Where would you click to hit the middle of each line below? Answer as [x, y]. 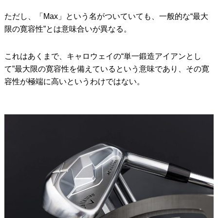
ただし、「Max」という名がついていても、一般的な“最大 [106, 16]
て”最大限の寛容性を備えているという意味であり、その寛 [107, 69]
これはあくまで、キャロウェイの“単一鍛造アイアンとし [103, 56]
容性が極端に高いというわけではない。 [74, 81]
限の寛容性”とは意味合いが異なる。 [68, 29]
